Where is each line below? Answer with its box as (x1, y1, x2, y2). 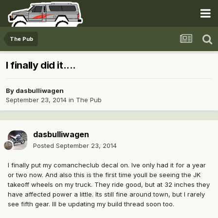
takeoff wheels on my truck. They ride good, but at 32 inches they (8, 181, 210, 189)
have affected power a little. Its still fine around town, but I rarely (8, 190, 205, 199)
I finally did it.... (6, 59, 76, 72)
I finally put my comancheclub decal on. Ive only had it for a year (8, 161, 206, 169)
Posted (33, 142, 56, 150)
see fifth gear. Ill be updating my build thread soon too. (8, 200, 174, 208)
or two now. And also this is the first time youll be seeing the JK (8, 171, 200, 179)
